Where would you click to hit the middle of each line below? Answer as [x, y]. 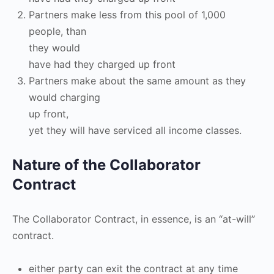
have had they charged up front [102, 64]
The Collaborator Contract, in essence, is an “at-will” [134, 219]
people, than [57, 31]
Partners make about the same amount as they [137, 81]
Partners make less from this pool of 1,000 [127, 15]
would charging [65, 97]
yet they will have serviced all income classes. [135, 130]
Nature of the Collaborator [106, 165]
